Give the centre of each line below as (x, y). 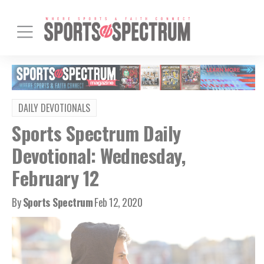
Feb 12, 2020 (118, 202)
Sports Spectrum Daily (96, 133)
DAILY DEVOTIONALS (54, 108)
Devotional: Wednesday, (98, 155)
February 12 (55, 177)
